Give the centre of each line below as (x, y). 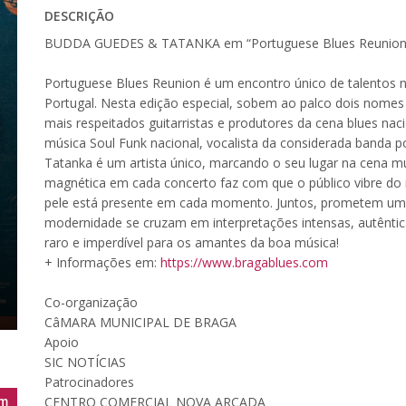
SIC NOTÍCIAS (85, 362)
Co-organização (91, 302)
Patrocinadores (89, 382)
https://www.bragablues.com (244, 262)
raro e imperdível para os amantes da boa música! (192, 242)
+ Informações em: (102, 262)
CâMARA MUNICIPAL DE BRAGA (140, 322)
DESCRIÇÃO (79, 15)
